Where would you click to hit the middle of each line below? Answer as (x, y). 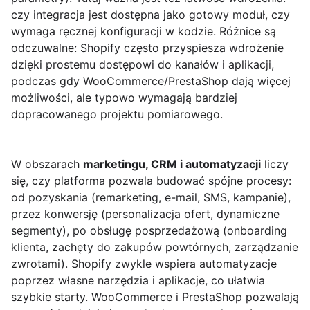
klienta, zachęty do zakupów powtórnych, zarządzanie (155, 247)
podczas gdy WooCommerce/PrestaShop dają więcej (151, 81)
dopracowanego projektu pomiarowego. (117, 115)
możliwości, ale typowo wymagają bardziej (124, 98)
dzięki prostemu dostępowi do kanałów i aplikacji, (143, 65)
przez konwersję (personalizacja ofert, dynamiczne (145, 214)
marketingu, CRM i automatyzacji (172, 164)
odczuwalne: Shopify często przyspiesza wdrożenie (147, 48)
